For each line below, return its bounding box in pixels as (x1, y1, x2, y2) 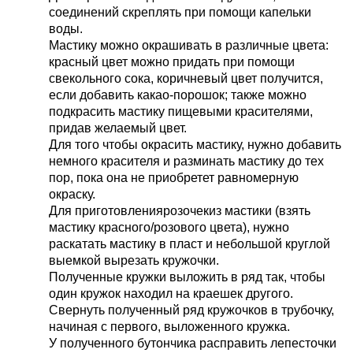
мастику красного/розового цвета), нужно (49, 221, 290, 235)
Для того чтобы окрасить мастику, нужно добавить (49, 138, 342, 152)
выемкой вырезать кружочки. (49, 254, 220, 268)
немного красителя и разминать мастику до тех (49, 154, 325, 169)
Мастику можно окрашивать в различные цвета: (49, 39, 329, 53)
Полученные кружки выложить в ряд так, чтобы (49, 270, 326, 284)
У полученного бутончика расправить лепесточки (49, 336, 337, 351)
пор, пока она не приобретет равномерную (49, 171, 299, 185)
